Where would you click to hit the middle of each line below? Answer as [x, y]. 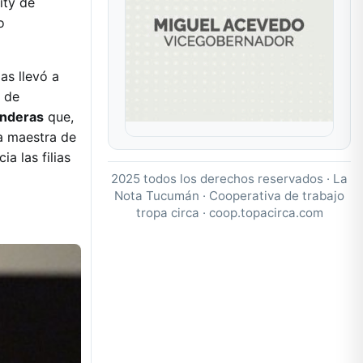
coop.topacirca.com [266, 212]
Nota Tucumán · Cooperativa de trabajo [229, 195]
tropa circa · [172, 212]
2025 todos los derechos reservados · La [229, 178]
